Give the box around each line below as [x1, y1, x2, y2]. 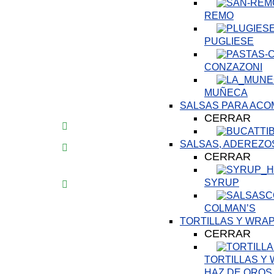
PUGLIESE [204, 36, 254, 46]
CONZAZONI [204, 62, 262, 72]
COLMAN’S [204, 203, 256, 213]
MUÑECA [204, 87, 248, 98]
